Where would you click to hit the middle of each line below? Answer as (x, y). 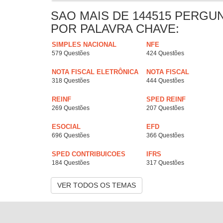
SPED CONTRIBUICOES (89, 154)
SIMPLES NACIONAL (84, 45)
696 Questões (71, 136)
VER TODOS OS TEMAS (97, 185)
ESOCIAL (66, 127)
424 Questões (165, 54)
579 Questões (71, 54)
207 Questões (165, 108)
